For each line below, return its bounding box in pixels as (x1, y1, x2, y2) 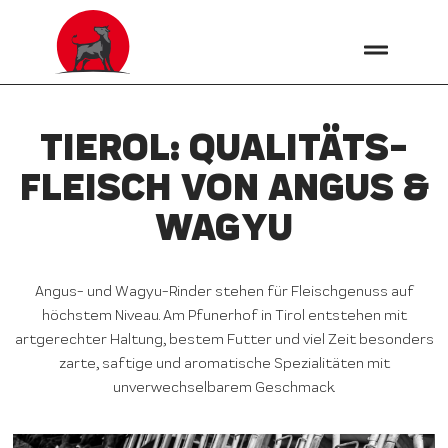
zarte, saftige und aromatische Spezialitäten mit (58, 354, 390, 373)
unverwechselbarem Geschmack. (113, 378, 335, 397)
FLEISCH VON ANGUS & (19, 162, 429, 213)
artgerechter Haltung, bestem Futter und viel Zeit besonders (14, 330, 434, 349)
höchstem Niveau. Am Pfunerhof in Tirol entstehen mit (41, 306, 407, 325)
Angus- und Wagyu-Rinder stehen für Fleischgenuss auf (34, 282, 414, 301)
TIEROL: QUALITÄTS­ (40, 122, 408, 173)
